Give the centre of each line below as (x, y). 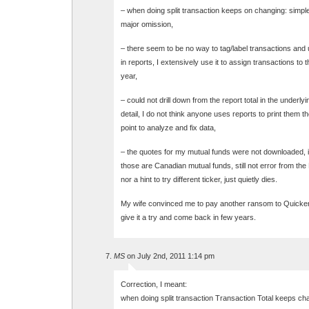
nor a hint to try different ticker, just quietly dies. (199, 179)
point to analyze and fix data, (168, 128)
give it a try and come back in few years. (188, 217)
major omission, (147, 24)
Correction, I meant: (154, 284)
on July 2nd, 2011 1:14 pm (170, 256)
